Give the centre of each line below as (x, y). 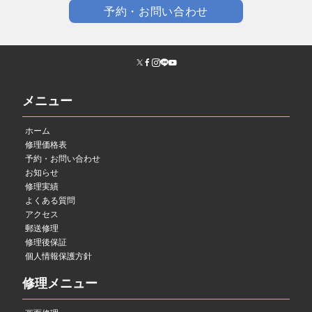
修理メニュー (60, 283)
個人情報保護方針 (58, 257)
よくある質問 (50, 201)
